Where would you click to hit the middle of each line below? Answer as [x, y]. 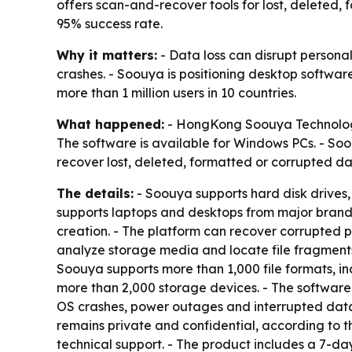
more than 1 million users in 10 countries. [176, 93]
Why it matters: [107, 55]
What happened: [110, 125]
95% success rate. [110, 24]
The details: [95, 194]
